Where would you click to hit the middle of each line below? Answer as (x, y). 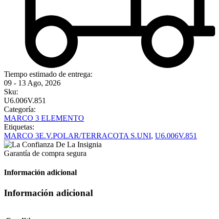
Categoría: (20, 109)
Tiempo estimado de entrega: (48, 74)
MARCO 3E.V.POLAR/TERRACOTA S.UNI (77, 136)
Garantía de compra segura (45, 153)
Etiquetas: (19, 127)
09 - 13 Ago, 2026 (32, 83)
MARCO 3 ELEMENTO (44, 118)
